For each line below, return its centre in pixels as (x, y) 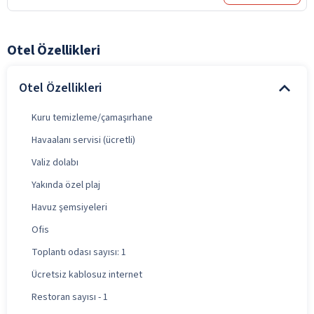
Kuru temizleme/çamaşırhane (92, 117)
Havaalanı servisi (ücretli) (83, 140)
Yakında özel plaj (66, 185)
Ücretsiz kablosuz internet (87, 274)
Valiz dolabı (55, 162)
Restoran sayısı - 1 (70, 297)
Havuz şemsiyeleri (69, 207)
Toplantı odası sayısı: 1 (79, 252)
